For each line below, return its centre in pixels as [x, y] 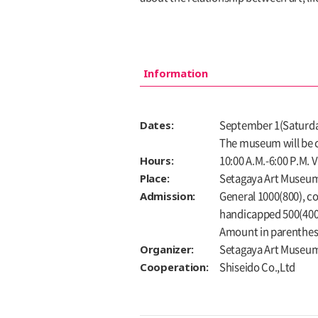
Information [175, 73]
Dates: [157, 125]
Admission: [168, 196]
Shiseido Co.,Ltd [258, 268]
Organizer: [167, 250]
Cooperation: [174, 267]
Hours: [157, 161]
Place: [155, 179]
